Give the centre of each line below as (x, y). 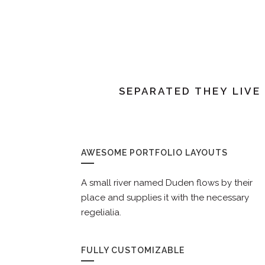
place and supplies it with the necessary (165, 198)
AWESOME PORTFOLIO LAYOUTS (154, 153)
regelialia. (101, 213)
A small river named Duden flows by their (167, 183)
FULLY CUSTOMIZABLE (133, 251)
